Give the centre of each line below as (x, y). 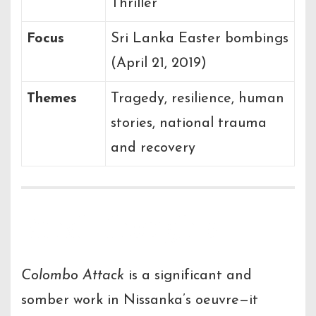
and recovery (153, 148)
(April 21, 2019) (159, 63)
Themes (52, 98)
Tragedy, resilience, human (197, 98)
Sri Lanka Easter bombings (200, 38)
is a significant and (188, 275)
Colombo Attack (73, 275)
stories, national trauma (189, 123)
